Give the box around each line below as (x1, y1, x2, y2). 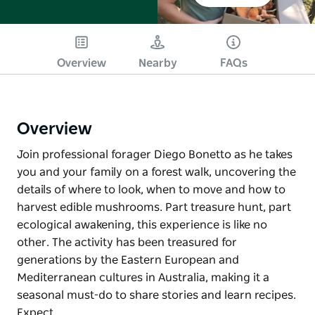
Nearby (138, 57, 177, 69)
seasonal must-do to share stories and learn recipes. (17, 289, 296, 301)
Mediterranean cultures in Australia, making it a (17, 271, 269, 283)
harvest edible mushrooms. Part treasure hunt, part (17, 201, 291, 213)
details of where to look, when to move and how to (17, 184, 285, 195)
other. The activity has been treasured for (17, 236, 237, 248)
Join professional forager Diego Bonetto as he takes (17, 148, 292, 160)
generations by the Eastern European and (17, 254, 239, 266)
